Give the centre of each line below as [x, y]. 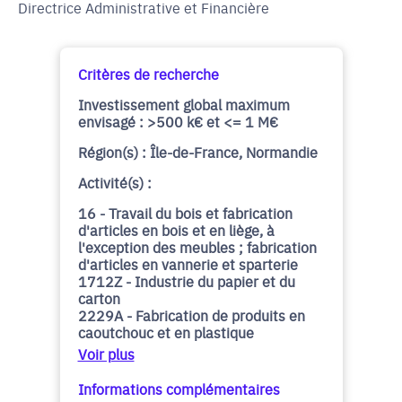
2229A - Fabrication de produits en [191, 315]
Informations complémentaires [179, 389]
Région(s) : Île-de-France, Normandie [197, 152]
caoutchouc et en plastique [166, 332]
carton [99, 298]
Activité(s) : [114, 182]
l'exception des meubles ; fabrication [197, 247]
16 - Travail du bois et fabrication [185, 213]
